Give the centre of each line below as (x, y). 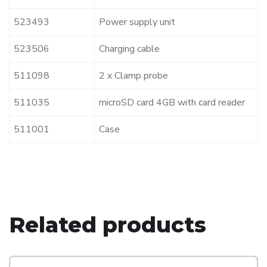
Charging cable (129, 49)
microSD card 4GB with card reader (172, 103)
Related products (108, 225)
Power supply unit (137, 22)
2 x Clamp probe (133, 76)
